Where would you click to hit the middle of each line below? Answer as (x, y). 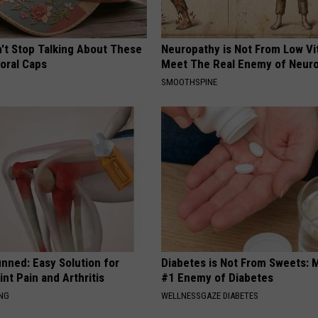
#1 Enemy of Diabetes (218, 278)
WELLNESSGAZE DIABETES (210, 296)
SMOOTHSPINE (190, 82)
